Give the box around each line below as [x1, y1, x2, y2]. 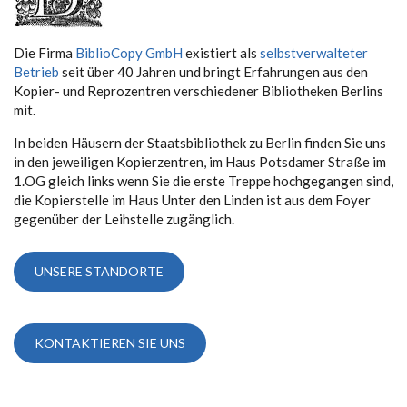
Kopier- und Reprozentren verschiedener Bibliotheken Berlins [14, 83, 383, 99]
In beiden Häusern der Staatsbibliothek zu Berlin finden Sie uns [14, 134, 386, 151]
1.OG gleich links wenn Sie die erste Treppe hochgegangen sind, [14, 173, 393, 189]
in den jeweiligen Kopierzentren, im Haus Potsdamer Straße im [14, 154, 386, 170]
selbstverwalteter [260, 45, 368, 61]
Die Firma [14, 45, 75, 61]
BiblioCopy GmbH [75, 45, 183, 61]
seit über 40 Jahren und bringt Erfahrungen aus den [59, 64, 368, 80]
